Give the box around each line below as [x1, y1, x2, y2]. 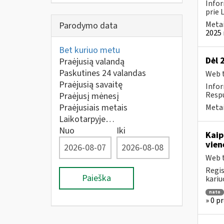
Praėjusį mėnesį [59, 90, 119, 102]
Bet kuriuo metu [59, 44, 120, 56]
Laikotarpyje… [59, 113, 114, 125]
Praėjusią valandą [59, 55, 124, 68]
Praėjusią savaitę [59, 78, 122, 91]
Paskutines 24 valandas [59, 67, 146, 79]
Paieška [82, 172, 111, 184]
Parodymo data [59, 19, 117, 32]
